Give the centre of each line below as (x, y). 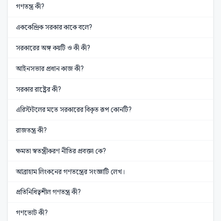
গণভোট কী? (32, 213)
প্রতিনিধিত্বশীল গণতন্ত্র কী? (48, 192)
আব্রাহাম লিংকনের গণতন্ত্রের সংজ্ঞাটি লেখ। (71, 171)
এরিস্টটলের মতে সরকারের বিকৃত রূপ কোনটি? (74, 110)
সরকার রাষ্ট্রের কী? (38, 89)
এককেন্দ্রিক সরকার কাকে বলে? (54, 27)
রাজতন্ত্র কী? (31, 130)
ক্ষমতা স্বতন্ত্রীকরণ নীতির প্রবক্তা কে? (61, 151)
